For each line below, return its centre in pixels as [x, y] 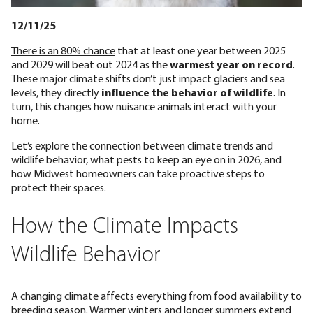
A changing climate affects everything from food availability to [156, 296]
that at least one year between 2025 [201, 51]
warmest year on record [231, 65]
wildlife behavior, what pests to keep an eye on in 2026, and [146, 160]
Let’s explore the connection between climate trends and [142, 146]
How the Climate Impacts [125, 227]
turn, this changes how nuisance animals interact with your [144, 107]
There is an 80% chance [63, 51]
